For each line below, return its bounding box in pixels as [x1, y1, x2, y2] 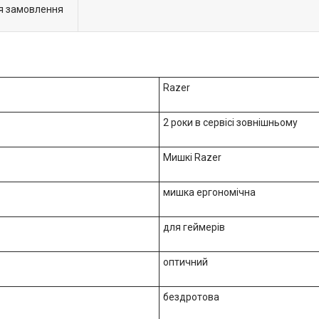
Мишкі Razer [163, 151, 221, 163]
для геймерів [163, 221, 225, 233]
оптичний [163, 256, 208, 268]
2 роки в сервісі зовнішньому [163, 116, 298, 128]
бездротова [163, 291, 219, 303]
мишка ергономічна [163, 186, 256, 198]
